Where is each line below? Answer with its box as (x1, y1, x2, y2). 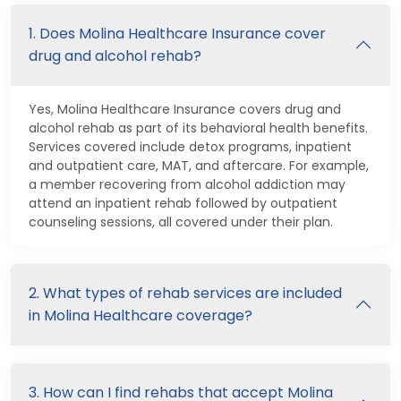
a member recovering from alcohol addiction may (29, 175, 346, 193)
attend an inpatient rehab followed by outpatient (29, 193, 337, 212)
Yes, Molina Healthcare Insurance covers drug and (29, 99, 341, 118)
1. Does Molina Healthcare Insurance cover (29, 22, 326, 44)
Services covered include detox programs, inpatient (29, 137, 352, 156)
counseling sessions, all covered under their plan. (29, 212, 333, 231)
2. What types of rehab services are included (29, 282, 342, 303)
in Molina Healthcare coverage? (29, 304, 252, 326)
